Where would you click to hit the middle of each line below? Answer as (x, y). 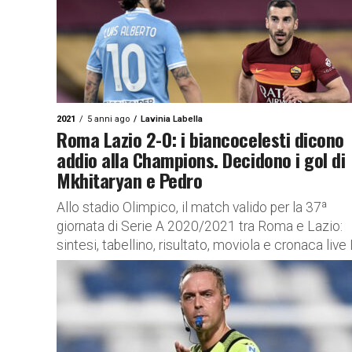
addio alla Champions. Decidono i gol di (201, 159)
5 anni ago (108, 119)
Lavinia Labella (172, 119)
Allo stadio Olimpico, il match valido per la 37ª (192, 207)
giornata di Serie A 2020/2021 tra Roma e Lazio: (200, 226)
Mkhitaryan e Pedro (130, 180)
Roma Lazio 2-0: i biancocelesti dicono (200, 139)
